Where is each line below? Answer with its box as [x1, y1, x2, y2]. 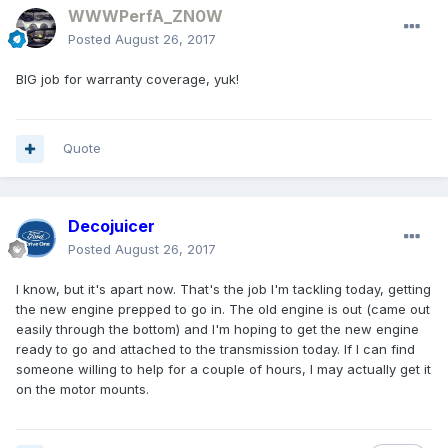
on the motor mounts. [16, 381, 149, 398]
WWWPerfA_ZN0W [68, 6, 223, 27]
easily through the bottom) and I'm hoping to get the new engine [16, 321, 419, 338]
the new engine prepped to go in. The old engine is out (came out [16, 301, 430, 318]
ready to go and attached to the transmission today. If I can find [16, 341, 415, 358]
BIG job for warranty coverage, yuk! [16, 71, 239, 88]
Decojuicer [68, 216, 155, 237]
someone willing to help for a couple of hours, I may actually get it [16, 361, 431, 378]
